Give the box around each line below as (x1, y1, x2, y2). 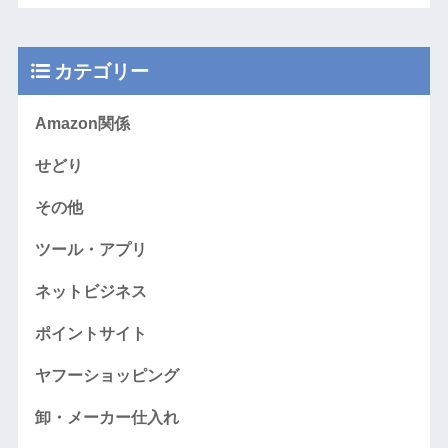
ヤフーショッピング (34, 367, 179, 385)
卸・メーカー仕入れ (34, 409, 179, 427)
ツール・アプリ (34, 241, 147, 259)
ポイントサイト (34, 325, 147, 343)
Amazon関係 (34, 115, 130, 133)
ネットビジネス (34, 283, 147, 301)
